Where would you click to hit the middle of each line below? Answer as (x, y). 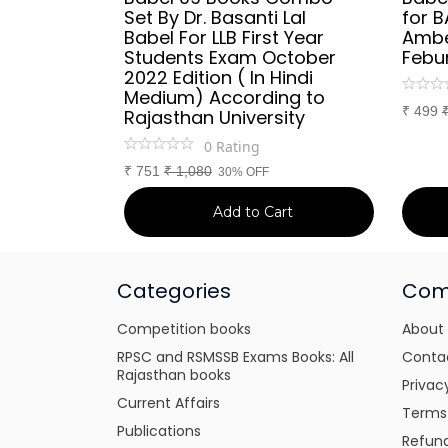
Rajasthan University (214, 117)
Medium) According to (224, 97)
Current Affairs (168, 403)
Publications (159, 431)
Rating (238, 146)
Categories (174, 291)
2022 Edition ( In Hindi (218, 77)
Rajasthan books (174, 375)
